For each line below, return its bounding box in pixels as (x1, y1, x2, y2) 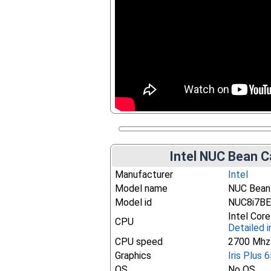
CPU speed (115, 236, 163, 247)
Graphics (115, 250, 152, 261)
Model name (115, 183, 168, 194)
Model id (115, 197, 152, 208)
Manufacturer (115, 169, 174, 180)
